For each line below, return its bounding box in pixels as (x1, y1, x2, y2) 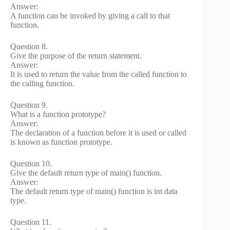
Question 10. (10, 159, 52, 168)
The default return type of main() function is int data (10, 186, 178, 196)
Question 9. (10, 100, 48, 109)
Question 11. (10, 217, 51, 226)
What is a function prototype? (10, 109, 106, 119)
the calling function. (10, 79, 74, 88)
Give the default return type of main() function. (10, 168, 162, 177)
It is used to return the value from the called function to (10, 69, 187, 79)
